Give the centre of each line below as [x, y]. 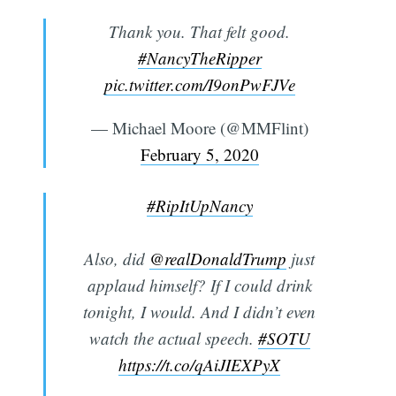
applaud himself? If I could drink [199, 286]
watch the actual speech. [173, 339]
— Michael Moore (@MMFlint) [199, 127]
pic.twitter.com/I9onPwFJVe [199, 84]
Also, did [117, 259]
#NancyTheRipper [199, 57]
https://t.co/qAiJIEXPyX [199, 365]
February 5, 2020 [199, 154]
